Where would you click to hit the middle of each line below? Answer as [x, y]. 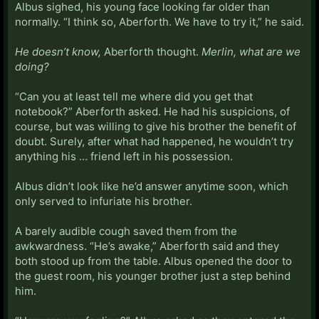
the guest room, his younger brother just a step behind [153, 276]
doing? [32, 66]
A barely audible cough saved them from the [126, 231]
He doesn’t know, [58, 51]
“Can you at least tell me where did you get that [134, 96]
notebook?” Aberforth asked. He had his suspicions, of [152, 111]
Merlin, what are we [251, 51]
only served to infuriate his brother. [104, 201]
